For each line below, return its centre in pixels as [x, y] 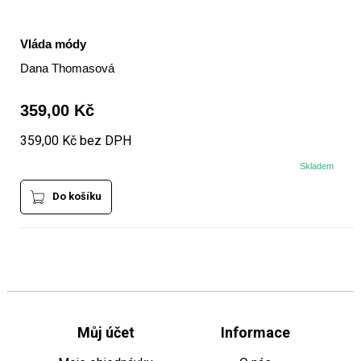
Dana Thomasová [67, 68]
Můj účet [106, 333]
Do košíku [77, 197]
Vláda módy [53, 44]
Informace [255, 333]
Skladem [317, 166]
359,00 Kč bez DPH [75, 141]
